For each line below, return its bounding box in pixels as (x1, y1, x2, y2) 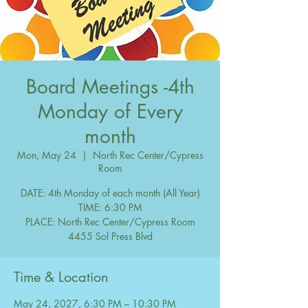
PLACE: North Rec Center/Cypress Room (25, 215, 195, 228)
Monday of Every (37, 99, 183, 124)
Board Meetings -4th (25, 74, 195, 99)
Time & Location (14, 268, 109, 286)
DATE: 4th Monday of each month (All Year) (20, 186, 200, 199)
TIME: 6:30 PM (78, 201, 142, 214)
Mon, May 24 (16, 148, 76, 162)
